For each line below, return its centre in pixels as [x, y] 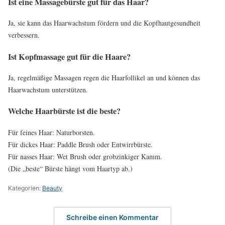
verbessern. [24, 35]
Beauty [52, 188]
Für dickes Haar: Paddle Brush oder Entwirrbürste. [80, 144]
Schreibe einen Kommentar [113, 217]
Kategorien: [25, 188]
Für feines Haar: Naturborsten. [51, 132]
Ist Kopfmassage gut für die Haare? [69, 57]
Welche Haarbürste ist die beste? [64, 111]
